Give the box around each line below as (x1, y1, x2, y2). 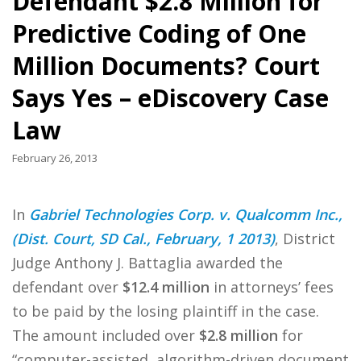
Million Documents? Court (12, 49, 320, 82)
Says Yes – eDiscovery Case (12, 81, 329, 114)
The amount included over (12, 326, 199, 345)
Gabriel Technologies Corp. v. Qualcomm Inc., (29, 205, 342, 224)
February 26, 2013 (12, 151, 98, 165)
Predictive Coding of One (12, 17, 306, 50)
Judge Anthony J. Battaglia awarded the (12, 253, 283, 272)
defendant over (12, 277, 122, 297)
